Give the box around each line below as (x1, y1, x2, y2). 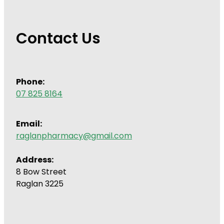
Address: (16, 153, 53, 167)
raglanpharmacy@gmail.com (16, 129, 132, 143)
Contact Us (16, 27, 100, 53)
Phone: (16, 75, 44, 89)
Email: (16, 117, 43, 131)
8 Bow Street (16, 165, 66, 179)
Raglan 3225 (16, 177, 63, 191)
